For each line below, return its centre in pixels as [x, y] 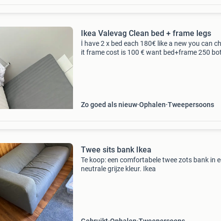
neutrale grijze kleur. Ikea [118, 169]
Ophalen [152, 105]
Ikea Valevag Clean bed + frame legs [146, 33]
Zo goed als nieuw [109, 105]
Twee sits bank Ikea [116, 150]
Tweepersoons [191, 105]
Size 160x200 [101, 61]
